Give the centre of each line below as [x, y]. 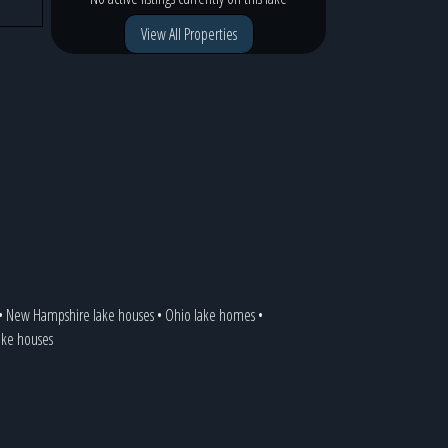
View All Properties [188, 33]
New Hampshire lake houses [79, 315]
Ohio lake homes [209, 315]
